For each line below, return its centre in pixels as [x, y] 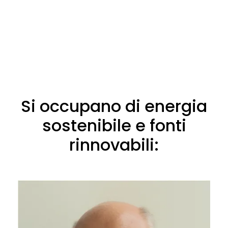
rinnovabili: [114, 145]
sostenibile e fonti [114, 126]
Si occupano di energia [114, 106]
